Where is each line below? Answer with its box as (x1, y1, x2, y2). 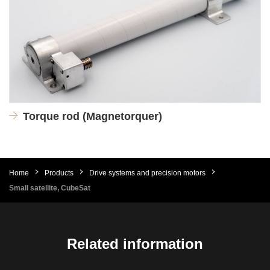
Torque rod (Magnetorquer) (23, 110, 162, 122)
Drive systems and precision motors (89, 168, 206, 177)
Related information (67, 235, 203, 252)
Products (45, 168, 74, 177)
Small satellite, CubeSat (9, 183, 90, 192)
